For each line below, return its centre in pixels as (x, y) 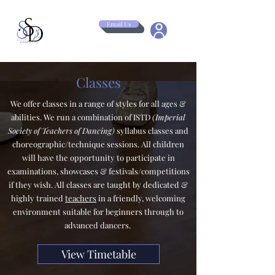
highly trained (38, 198)
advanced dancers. (98, 225)
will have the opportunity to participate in (98, 157)
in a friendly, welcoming (141, 198)
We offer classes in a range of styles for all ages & (98, 103)
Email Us (119, 24)
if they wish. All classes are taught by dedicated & (98, 184)
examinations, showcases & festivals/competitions (98, 171)
